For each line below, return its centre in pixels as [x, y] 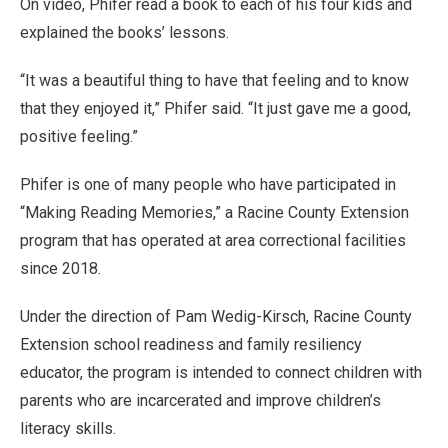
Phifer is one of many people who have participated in [208, 184]
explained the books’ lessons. [124, 32]
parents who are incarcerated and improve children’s [200, 400]
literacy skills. [68, 428]
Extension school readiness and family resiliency [191, 344]
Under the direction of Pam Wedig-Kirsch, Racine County [216, 316]
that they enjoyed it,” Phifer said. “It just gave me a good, [215, 108]
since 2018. [60, 268]
